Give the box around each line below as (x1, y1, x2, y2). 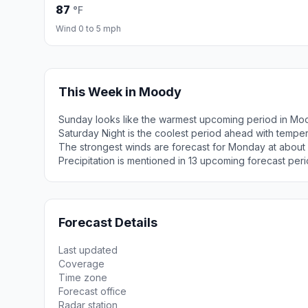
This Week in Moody (58, 85, 181, 99)
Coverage (58, 258, 104, 269)
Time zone (58, 272, 107, 283)
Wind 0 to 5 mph (56, 23, 121, 34)
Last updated (58, 244, 118, 256)
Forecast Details (58, 215, 157, 230)
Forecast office (58, 285, 126, 297)
